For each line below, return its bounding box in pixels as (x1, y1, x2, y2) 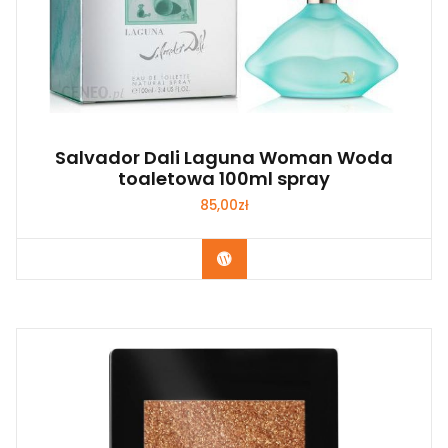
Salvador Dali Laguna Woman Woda (55, 144, 393, 170)
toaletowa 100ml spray (118, 165, 330, 191)
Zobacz (231, 248, 287, 269)
